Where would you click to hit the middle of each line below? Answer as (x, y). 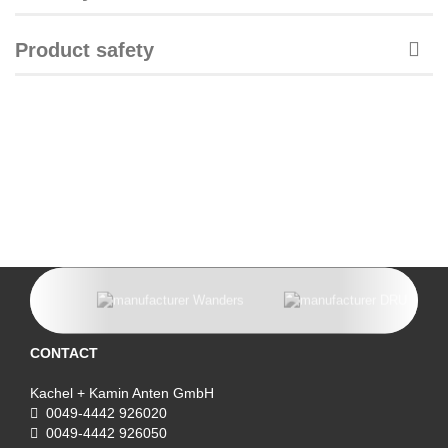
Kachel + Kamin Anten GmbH (122, 392)
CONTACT (64, 352)
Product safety (84, 49)
